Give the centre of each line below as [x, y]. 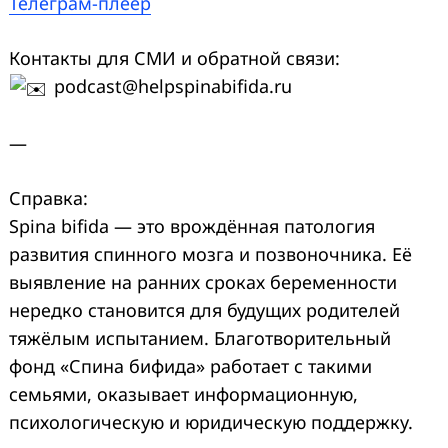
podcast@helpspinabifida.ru [170, 85]
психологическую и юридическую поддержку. [211, 421]
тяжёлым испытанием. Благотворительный [200, 337]
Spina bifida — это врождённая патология [192, 225]
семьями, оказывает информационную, [183, 393]
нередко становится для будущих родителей [204, 309]
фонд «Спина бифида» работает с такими [190, 365]
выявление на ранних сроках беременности [203, 281]
